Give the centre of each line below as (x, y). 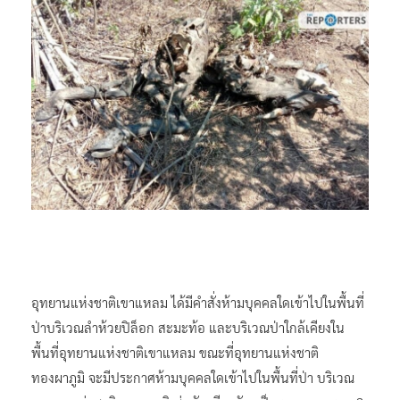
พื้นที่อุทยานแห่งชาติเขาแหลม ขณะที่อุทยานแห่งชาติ (175, 352)
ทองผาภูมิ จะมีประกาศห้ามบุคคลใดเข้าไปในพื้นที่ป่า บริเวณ (193, 377)
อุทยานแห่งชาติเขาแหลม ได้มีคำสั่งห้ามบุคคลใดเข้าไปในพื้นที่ (198, 302)
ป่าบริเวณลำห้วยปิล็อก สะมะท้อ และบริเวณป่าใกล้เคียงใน (188, 327)
